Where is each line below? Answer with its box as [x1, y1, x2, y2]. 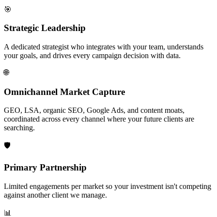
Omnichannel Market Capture [4, 86, 125, 97]
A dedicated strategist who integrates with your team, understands [4, 42, 203, 51]
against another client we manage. [4, 190, 107, 199]
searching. [4, 124, 35, 132]
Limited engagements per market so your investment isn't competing [4, 182, 211, 190]
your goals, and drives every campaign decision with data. [4, 51, 181, 60]
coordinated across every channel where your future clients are [4, 115, 194, 124]
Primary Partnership [4, 162, 87, 173]
